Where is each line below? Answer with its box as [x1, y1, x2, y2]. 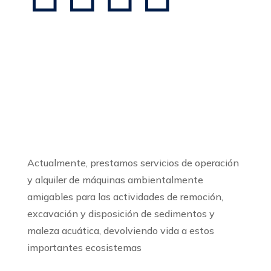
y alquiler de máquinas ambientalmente [27, 174, 203, 186]
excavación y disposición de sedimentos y [27, 207, 215, 220]
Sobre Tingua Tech [27, 116, 109, 132]
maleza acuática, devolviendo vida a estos [27, 224, 214, 237]
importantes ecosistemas [27, 241, 142, 253]
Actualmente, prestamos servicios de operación [27, 157, 239, 169]
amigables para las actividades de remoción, [27, 191, 223, 203]
